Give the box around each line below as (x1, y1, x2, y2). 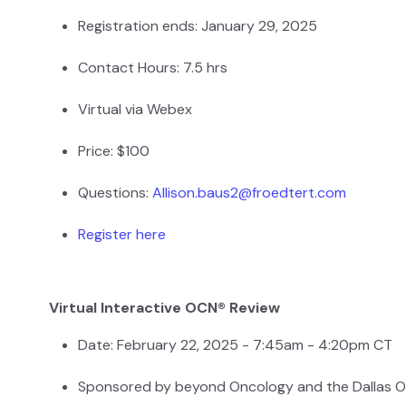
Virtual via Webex (78, 100, 192, 120)
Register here (78, 225, 166, 245)
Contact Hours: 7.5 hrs (78, 58, 227, 78)
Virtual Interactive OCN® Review (49, 298, 280, 318)
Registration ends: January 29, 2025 (78, 16, 317, 36)
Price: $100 (78, 141, 150, 161)
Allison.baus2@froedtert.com (152, 183, 346, 203)
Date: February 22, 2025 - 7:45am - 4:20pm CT (78, 335, 392, 355)
